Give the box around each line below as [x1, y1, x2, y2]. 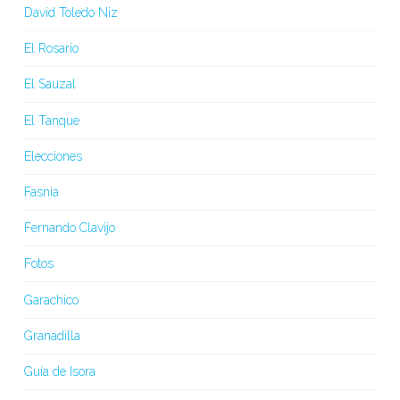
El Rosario [23, 41, 79, 56]
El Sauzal [23, 77, 76, 92]
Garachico [23, 292, 79, 307]
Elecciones [23, 148, 82, 163]
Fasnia [23, 184, 59, 199]
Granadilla [23, 328, 80, 343]
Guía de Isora [23, 363, 96, 379]
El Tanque [23, 112, 79, 128]
